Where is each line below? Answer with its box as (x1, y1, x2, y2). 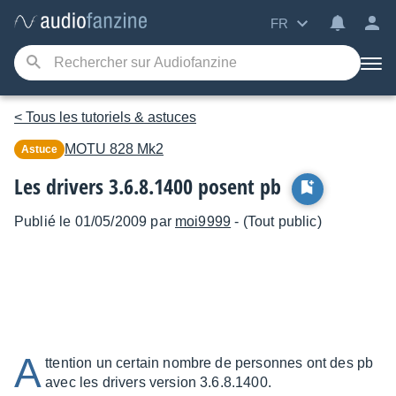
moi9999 (175, 214, 232, 229)
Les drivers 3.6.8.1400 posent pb (14, 171, 281, 201)
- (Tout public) (231, 214, 322, 229)
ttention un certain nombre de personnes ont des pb (45, 355, 374, 370)
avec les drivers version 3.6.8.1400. (45, 375, 271, 390)
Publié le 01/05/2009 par (14, 214, 176, 229)
